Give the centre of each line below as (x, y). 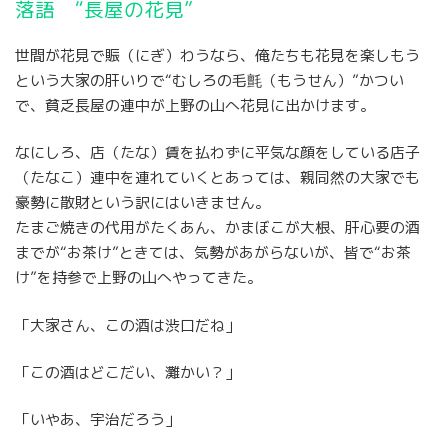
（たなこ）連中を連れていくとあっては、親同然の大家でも (217, 178)
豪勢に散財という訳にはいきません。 (142, 203)
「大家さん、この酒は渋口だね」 (127, 325)
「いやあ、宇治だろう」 (97, 420)
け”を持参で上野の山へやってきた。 (138, 278)
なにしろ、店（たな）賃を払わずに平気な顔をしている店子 (217, 153)
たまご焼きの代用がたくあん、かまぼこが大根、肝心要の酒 (217, 228)
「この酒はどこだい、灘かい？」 (127, 373)
